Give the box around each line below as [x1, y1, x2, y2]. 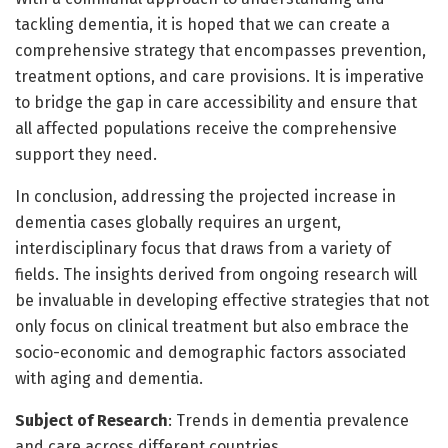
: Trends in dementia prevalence [168, 410, 409, 430]
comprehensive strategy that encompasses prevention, [15, 40, 426, 60]
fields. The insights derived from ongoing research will [15, 264, 417, 284]
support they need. [15, 144, 157, 164]
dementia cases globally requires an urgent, [15, 212, 341, 232]
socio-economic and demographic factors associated [15, 342, 407, 362]
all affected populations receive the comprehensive [15, 118, 397, 138]
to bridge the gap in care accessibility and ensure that [15, 92, 417, 112]
